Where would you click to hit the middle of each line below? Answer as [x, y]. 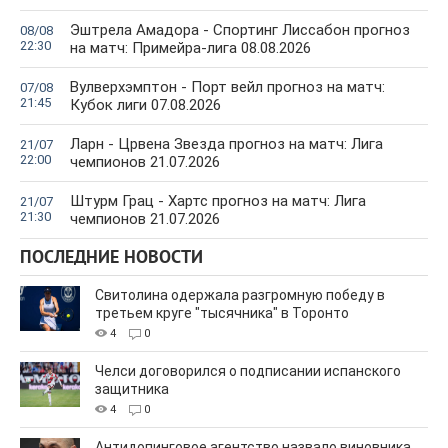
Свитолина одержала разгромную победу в [240, 295]
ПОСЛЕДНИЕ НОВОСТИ [111, 259]
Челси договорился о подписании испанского [248, 371]
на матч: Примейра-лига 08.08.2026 [190, 48]
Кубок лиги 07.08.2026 [145, 105]
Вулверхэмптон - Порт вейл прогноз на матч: [227, 87]
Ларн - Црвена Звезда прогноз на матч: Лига [226, 144]
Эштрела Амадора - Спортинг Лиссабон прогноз [240, 30]
